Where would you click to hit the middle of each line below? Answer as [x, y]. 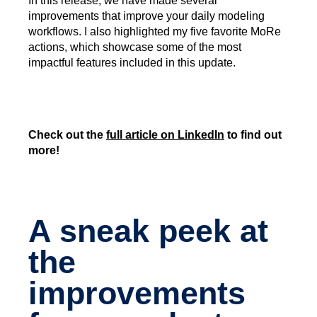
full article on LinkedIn [165, 135]
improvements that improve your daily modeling [146, 16]
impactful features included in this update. [132, 63]
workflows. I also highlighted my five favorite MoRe [155, 32]
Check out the [67, 135]
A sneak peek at [148, 231]
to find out [253, 135]
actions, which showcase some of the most [135, 47]
